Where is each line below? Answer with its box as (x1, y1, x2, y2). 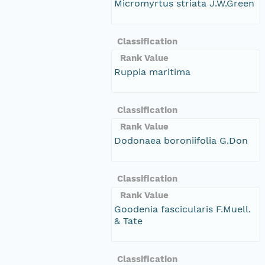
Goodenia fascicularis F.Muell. (114, 203, 251, 215)
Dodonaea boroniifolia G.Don (114, 134, 248, 146)
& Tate (114, 215, 143, 227)
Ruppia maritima (114, 66, 190, 77)
